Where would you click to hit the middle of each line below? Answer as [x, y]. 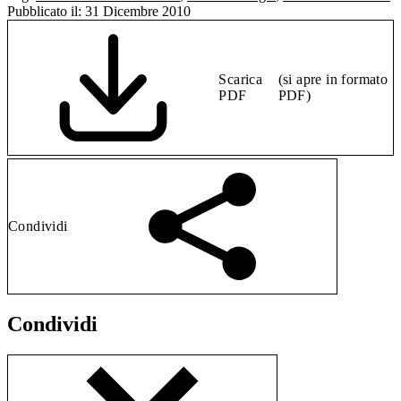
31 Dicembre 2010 [138, 12]
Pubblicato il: [44, 12]
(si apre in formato [333, 80]
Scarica [241, 80]
